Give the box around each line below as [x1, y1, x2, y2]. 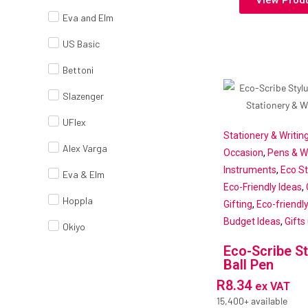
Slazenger [63, 90, 104, 102]
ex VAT [254, 280, 290, 294]
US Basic [63, 38, 100, 50]
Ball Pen [223, 256, 274, 274]
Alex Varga [63, 142, 107, 155]
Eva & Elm [63, 168, 104, 181]
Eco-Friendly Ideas [223, 181, 302, 193]
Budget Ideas [223, 216, 280, 228]
